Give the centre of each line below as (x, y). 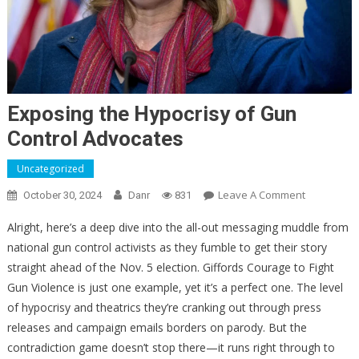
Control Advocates (95, 139)
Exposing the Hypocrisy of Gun (151, 114)
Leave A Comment (261, 195)
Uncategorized (50, 169)
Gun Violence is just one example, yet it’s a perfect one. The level (175, 288)
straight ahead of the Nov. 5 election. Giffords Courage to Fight (170, 268)
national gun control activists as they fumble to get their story (167, 248)
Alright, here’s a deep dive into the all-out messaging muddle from (177, 228)
